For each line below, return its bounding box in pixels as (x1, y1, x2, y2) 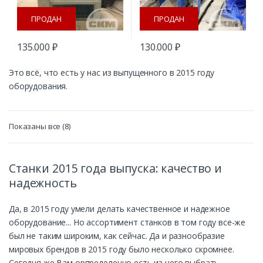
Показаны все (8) (9, 121, 70, 132)
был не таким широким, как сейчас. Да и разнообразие (9, 230, 225, 241)
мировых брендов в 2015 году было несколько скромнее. (9, 243, 234, 255)
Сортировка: (69, 120, 117, 131)
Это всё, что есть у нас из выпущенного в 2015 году (9, 66, 214, 78)
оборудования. (9, 80, 68, 92)
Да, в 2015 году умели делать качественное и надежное (9, 203, 230, 214)
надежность (9, 174, 77, 191)
